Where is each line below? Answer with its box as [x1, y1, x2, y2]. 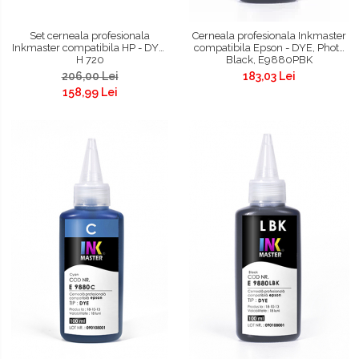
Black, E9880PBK [226, 53, 313, 66]
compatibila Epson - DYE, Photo [194, 41, 345, 54]
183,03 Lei [243, 69, 296, 83]
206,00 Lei [61, 69, 119, 83]
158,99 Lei [62, 85, 118, 99]
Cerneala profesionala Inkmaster [192, 29, 346, 42]
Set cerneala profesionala [30, 29, 150, 42]
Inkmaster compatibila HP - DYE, [12, 41, 167, 54]
